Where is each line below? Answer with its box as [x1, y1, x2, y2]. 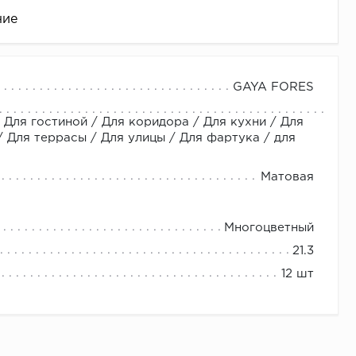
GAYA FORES [233, 82, 314, 93]
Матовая [261, 172, 314, 183]
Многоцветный [224, 222, 314, 234]
